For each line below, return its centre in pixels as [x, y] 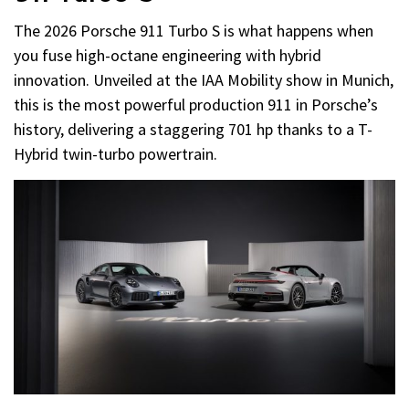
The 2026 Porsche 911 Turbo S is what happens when [194, 31]
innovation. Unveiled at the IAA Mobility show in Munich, [204, 80]
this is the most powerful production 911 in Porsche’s [196, 105]
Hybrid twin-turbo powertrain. [115, 154]
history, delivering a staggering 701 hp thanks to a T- [193, 130]
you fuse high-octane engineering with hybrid [168, 56]
